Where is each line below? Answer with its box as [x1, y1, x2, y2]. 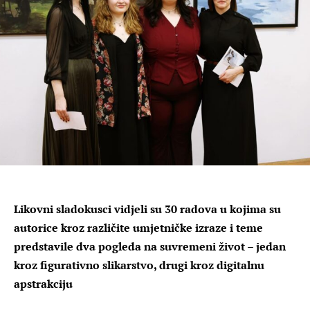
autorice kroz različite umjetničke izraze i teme [14, 219, 263, 235]
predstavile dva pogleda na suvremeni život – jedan [14, 238, 286, 254]
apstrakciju [14, 275, 73, 291]
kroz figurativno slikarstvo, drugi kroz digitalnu [14, 257, 264, 273]
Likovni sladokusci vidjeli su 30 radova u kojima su [14, 201, 281, 217]
